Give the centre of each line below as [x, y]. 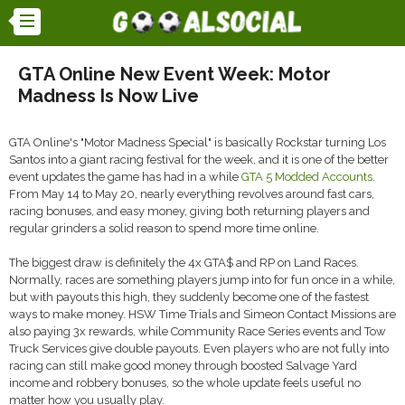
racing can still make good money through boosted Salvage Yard [183, 366]
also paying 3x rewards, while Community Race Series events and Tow [198, 331]
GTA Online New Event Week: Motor [174, 74]
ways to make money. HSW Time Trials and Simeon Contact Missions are [202, 314]
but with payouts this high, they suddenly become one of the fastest [189, 297]
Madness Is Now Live [108, 96]
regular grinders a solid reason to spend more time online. [164, 228]
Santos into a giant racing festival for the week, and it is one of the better [199, 160]
